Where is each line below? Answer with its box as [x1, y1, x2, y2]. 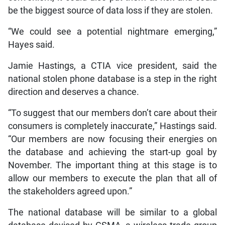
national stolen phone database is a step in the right [8, 73, 217, 84]
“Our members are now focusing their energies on [8, 134, 217, 144]
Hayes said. [8, 39, 55, 50]
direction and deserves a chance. [8, 86, 139, 97]
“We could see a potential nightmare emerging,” [8, 26, 217, 37]
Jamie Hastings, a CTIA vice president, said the [8, 60, 217, 71]
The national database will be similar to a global [8, 207, 217, 217]
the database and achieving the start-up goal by [8, 147, 217, 157]
